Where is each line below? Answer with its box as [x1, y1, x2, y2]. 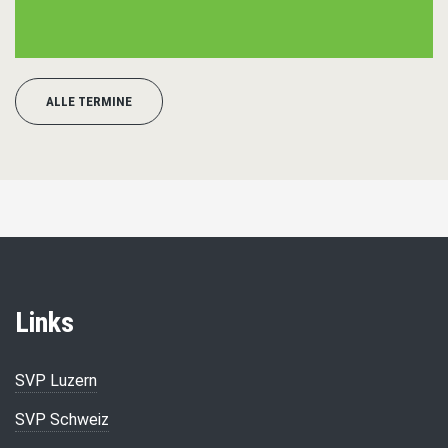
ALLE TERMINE [46, 94, 132, 110]
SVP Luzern [15, 371, 97, 390]
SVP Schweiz [15, 410, 109, 429]
